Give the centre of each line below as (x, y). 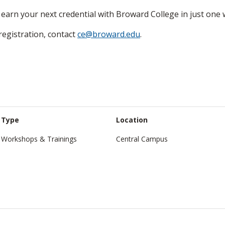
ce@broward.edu (109, 34)
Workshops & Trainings (39, 139)
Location (132, 120)
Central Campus (142, 139)
